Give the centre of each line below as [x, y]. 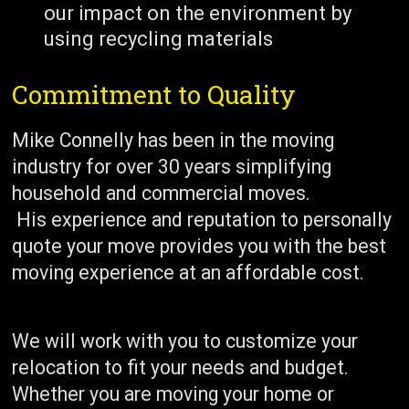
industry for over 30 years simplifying [172, 166]
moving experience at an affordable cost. [189, 272]
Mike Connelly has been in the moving [173, 140]
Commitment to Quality [154, 94]
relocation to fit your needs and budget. [181, 368]
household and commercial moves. [162, 193]
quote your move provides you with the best [199, 246]
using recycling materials [159, 38]
